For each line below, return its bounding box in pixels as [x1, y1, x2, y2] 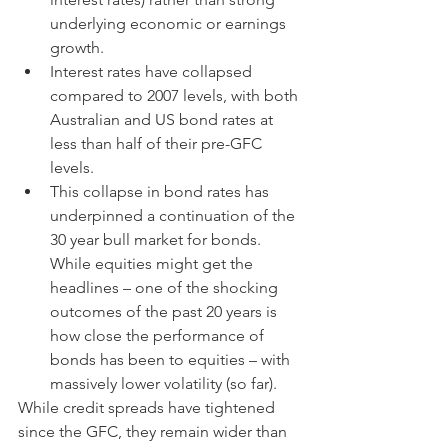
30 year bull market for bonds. [50, 229, 273, 249]
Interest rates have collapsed [50, 61, 256, 81]
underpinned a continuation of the [50, 205, 299, 225]
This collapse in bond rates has [50, 181, 273, 201]
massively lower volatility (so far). [50, 373, 277, 393]
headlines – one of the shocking [50, 277, 282, 297]
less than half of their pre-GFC [50, 133, 266, 153]
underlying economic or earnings [50, 13, 290, 33]
